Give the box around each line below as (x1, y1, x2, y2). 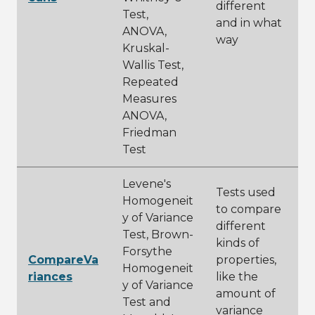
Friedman (122, 126, 176, 139)
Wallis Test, (122, 58, 184, 72)
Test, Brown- (122, 228, 193, 241)
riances (28, 270, 72, 283)
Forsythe (122, 245, 172, 258)
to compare (216, 202, 281, 216)
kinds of (216, 236, 259, 250)
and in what (216, 16, 282, 30)
